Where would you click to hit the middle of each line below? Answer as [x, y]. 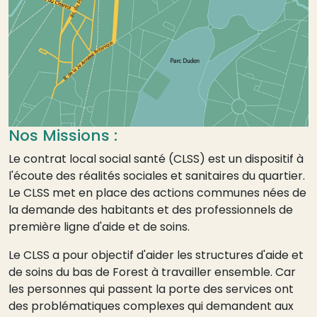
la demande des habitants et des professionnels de [151, 210]
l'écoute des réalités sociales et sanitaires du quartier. [157, 176]
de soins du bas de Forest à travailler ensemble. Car [152, 272]
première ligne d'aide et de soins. [99, 227]
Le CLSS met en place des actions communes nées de [157, 193]
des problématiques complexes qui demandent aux [151, 306]
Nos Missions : [63, 136]
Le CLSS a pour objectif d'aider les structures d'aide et [156, 255]
